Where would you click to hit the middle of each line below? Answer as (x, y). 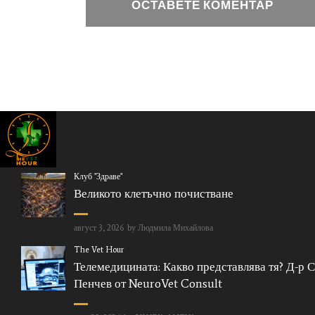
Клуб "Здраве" (98, 177)
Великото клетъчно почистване (153, 193)
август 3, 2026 (98, 227)
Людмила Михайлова (175, 227)
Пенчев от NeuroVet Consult (148, 283)
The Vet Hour (98, 250)
